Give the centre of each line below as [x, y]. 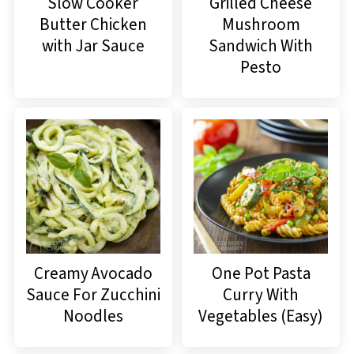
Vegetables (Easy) [261, 316]
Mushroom [261, 25]
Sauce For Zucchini [93, 295]
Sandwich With [261, 46]
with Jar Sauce [93, 46]
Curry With [261, 295]
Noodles [93, 316]
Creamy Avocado [93, 274]
